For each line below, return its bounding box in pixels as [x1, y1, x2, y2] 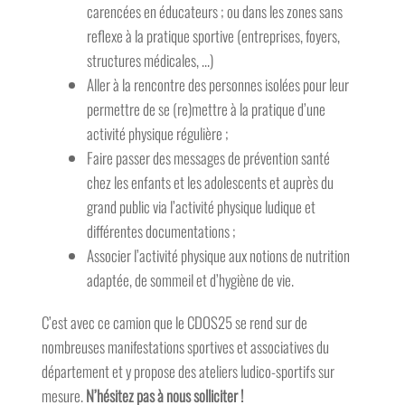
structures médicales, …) [86, 49, 213, 72]
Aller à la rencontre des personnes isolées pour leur [86, 73, 349, 97]
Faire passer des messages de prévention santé [86, 146, 330, 170]
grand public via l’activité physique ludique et [86, 195, 316, 219]
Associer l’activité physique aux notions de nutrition [86, 244, 350, 268]
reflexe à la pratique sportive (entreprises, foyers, [86, 24, 340, 48]
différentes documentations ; [86, 220, 236, 243]
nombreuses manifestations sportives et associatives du [41, 335, 329, 359]
